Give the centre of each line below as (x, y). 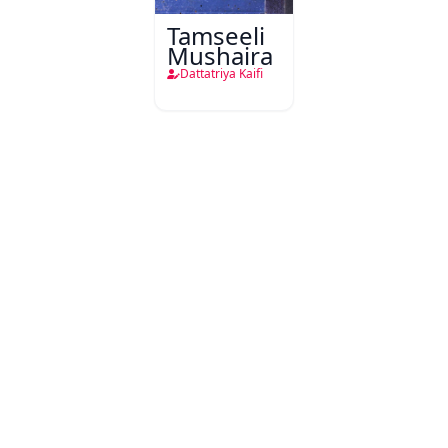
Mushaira (220, 55)
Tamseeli (216, 35)
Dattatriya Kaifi (221, 73)
